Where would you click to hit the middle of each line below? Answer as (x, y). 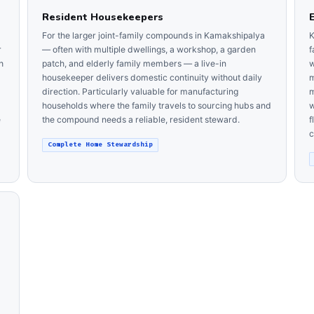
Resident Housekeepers (103, 16)
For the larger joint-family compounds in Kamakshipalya (154, 36)
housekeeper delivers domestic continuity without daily (152, 78)
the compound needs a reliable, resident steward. (141, 120)
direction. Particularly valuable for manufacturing (141, 92)
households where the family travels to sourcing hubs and (157, 106)
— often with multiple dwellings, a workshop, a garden (149, 50)
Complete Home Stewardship (101, 145)
